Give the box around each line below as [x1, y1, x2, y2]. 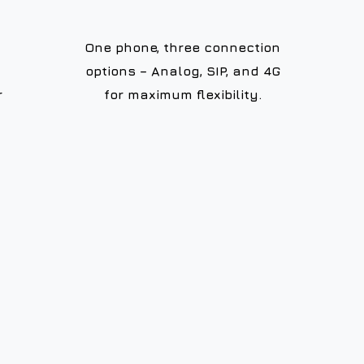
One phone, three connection [84, 40, 280, 55]
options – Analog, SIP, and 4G [84, 63, 280, 79]
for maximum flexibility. [103, 87, 262, 102]
